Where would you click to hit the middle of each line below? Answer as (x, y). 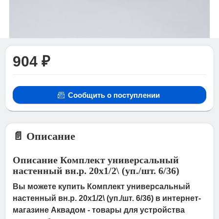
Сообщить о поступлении (114, 95)
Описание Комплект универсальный (96, 160)
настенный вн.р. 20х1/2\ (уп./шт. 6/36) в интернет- (107, 198)
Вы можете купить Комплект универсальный (102, 186)
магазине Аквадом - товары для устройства (99, 210)
